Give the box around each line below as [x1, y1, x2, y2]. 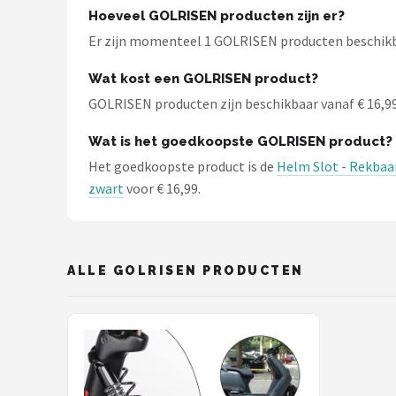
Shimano [34, 84, 96, 101]
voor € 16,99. [124, 179, 201, 197]
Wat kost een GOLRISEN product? [88, 71, 318, 87]
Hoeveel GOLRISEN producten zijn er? [88, 8, 345, 24]
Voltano [34, 41, 91, 57]
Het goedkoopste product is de [88, 157, 277, 175]
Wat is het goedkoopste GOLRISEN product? [88, 133, 392, 149]
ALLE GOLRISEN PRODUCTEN [67, 263, 304, 278]
